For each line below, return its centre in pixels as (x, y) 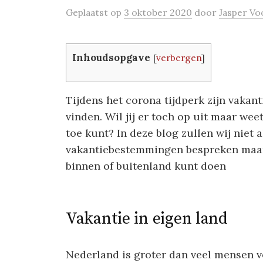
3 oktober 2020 (158, 12)
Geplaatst (88, 12)
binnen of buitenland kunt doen (146, 166)
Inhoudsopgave (111, 58)
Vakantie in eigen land (147, 219)
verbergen (179, 58)
